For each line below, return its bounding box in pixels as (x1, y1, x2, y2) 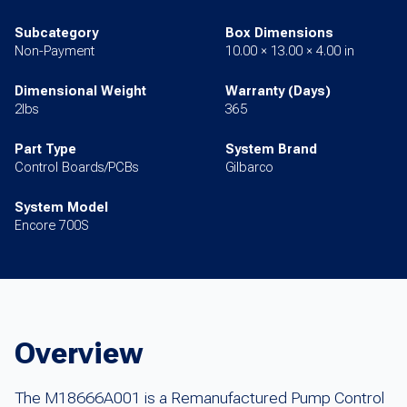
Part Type (15, 142, 76, 158)
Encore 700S (15, 218, 89, 234)
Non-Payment (15, 44, 94, 60)
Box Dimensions (225, 25, 333, 42)
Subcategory (15, 25, 98, 42)
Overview (15, 336, 144, 372)
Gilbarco (225, 160, 273, 176)
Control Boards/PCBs (15, 160, 139, 176)
